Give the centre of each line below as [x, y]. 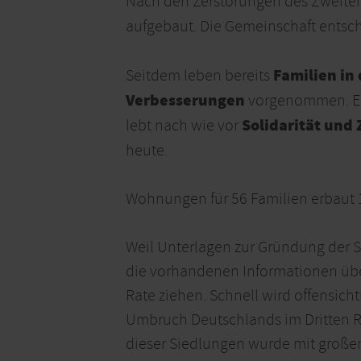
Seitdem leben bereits [199, 76]
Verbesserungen [185, 102]
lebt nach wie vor [184, 126]
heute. [147, 151]
